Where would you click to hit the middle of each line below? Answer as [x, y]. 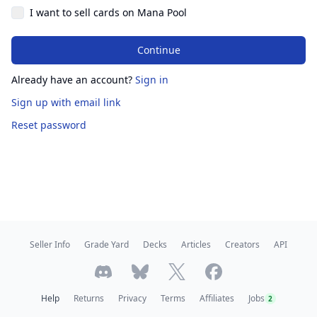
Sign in [152, 80]
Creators [242, 244]
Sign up [30, 102]
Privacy [132, 298]
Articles [196, 244]
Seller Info [50, 244]
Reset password [49, 125]
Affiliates [217, 298]
